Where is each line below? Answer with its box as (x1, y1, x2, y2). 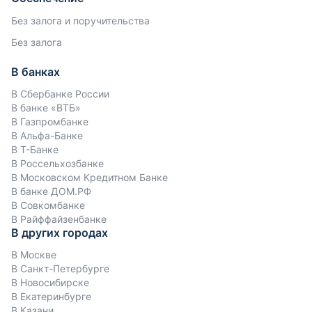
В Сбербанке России (11, 88, 109, 100)
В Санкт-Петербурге (11, 263, 109, 274)
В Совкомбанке (11, 199, 85, 211)
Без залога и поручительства (11, 15, 150, 26)
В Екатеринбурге (11, 290, 91, 302)
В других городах (11, 226, 108, 240)
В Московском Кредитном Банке (11, 171, 168, 183)
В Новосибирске (11, 276, 89, 288)
